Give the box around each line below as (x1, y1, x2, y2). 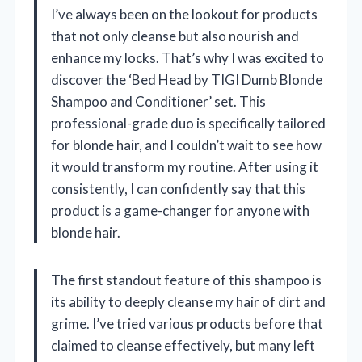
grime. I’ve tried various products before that (51, 315, 323, 333)
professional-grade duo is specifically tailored (51, 115, 326, 133)
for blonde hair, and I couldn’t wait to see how (51, 137, 322, 154)
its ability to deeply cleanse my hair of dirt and (51, 293, 326, 311)
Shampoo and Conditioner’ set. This (51, 93, 266, 111)
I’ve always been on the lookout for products (51, 6, 318, 23)
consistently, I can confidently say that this (51, 180, 305, 198)
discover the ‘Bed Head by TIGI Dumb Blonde (51, 71, 322, 89)
